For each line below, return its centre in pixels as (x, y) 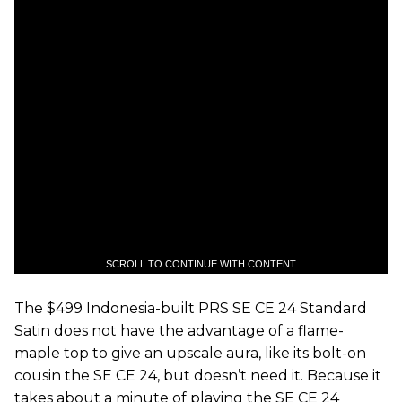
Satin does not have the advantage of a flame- (179, 331)
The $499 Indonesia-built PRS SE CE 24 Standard (191, 309)
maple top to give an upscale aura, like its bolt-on (190, 354)
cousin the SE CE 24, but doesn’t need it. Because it (198, 376)
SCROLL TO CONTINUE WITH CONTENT (201, 264)
